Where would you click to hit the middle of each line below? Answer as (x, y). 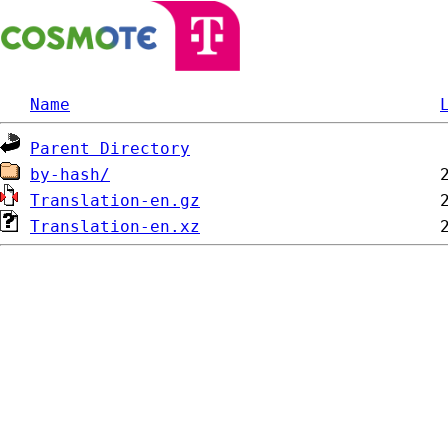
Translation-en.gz (115, 200)
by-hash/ (70, 174)
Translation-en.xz (115, 226)
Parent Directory (110, 148)
